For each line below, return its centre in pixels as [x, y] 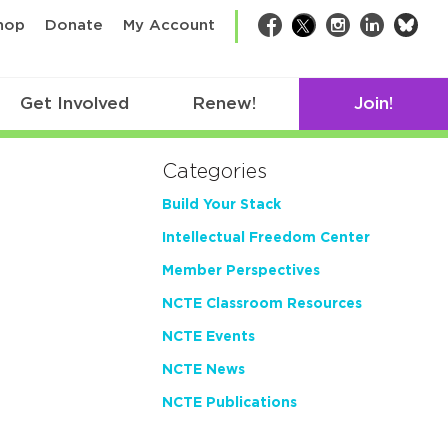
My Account [169, 25]
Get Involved [75, 104]
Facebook [320, 26]
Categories [214, 172]
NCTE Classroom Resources [262, 304]
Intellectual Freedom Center [266, 238]
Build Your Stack [221, 205]
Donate [74, 25]
